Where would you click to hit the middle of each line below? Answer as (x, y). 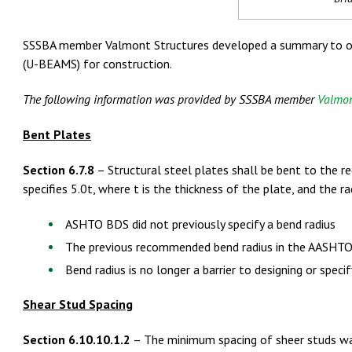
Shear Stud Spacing (78, 304)
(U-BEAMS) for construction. (97, 64)
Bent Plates (57, 134)
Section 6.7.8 (59, 169)
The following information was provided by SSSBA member (170, 99)
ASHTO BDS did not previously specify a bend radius (200, 224)
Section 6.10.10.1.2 (77, 340)
